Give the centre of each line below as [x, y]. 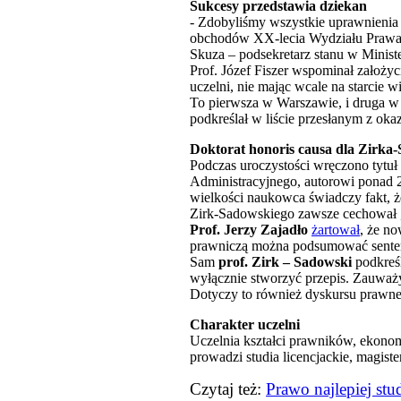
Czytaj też [223, 389]
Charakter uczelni [245, 325]
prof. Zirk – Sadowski [287, 262]
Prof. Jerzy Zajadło [249, 230]
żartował [336, 230]
